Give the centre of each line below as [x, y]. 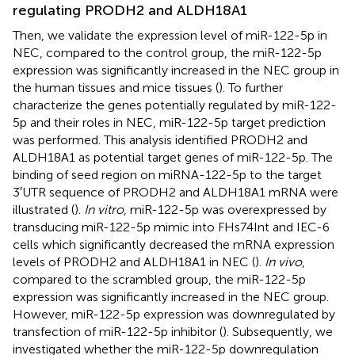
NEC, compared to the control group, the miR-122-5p [167, 52]
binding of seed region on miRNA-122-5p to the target [167, 174]
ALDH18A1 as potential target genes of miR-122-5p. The [173, 157]
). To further [251, 87]
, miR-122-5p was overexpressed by [225, 209]
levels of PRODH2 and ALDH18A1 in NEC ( [134, 261]
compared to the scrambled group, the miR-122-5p [159, 279]
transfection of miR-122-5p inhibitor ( [118, 331]
